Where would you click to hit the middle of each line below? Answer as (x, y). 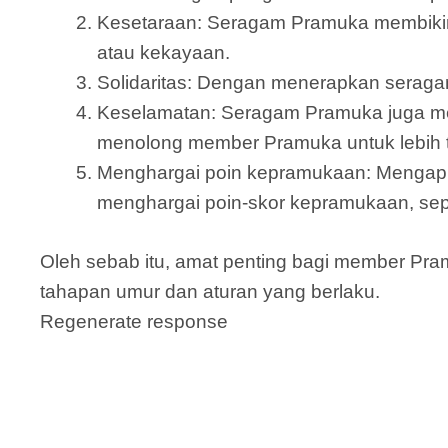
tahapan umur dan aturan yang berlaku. (210, 291)
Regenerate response (134, 321)
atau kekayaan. (163, 53)
